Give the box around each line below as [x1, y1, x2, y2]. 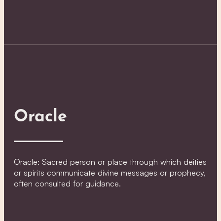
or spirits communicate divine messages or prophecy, [14, 167, 206, 178]
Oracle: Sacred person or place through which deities [14, 156, 207, 167]
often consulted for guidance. [14, 178, 121, 188]
